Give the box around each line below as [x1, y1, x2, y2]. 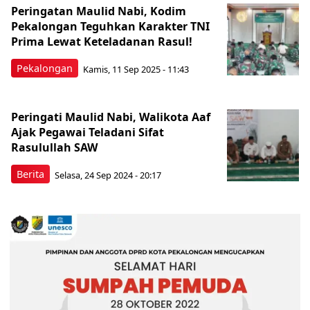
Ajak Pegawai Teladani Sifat [11, 125, 164, 140]
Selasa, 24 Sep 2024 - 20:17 [55, 168, 161, 181]
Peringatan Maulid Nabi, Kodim [11, 3, 186, 19]
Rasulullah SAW [11, 140, 98, 155]
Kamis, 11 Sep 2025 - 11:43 [83, 62, 189, 75]
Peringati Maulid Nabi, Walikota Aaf [11, 109, 210, 125]
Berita [17, 167, 44, 181]
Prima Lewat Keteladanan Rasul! [11, 34, 192, 49]
